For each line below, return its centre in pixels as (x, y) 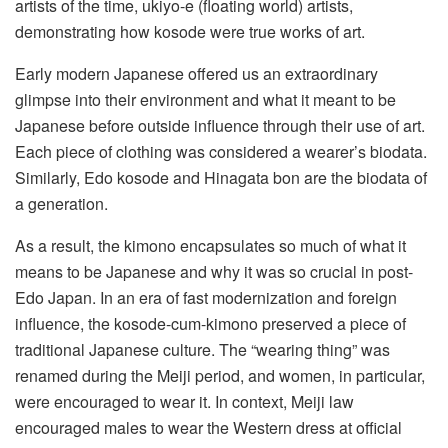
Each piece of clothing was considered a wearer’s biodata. (221, 151)
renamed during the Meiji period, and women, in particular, (220, 375)
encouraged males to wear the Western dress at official (208, 427)
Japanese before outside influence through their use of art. (220, 125)
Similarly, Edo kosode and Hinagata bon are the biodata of (221, 177)
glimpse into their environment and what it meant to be (205, 99)
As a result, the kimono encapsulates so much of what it (210, 245)
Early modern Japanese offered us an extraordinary (196, 73)
